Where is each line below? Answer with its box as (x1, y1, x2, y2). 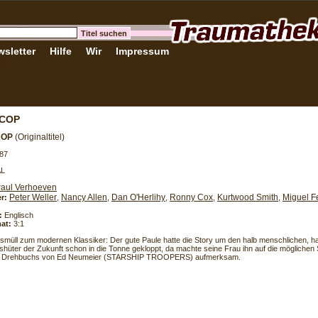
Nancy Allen (61, 192, 107, 202)
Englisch (2, 211, 33, 219)
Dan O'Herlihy (111, 192, 165, 202)
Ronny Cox (170, 192, 213, 202)
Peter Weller (9, 192, 57, 202)
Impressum (116, 45, 169, 57)
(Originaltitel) (15, 132, 65, 142)
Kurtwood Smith (217, 192, 278, 202)
